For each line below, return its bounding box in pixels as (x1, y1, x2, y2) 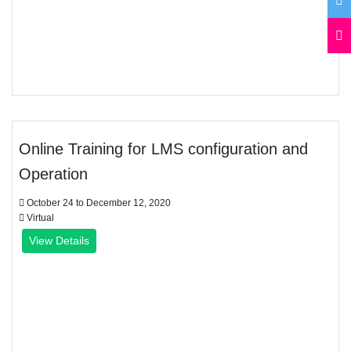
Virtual (24, 212, 54, 223)
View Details (29, 234, 89, 247)
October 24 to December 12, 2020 (24, 197, 171, 208)
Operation (19, 165, 88, 183)
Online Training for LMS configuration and (19, 140, 308, 157)
